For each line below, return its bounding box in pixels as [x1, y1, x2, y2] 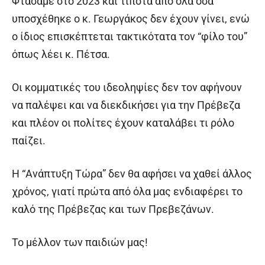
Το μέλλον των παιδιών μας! [12, 236, 148, 249]
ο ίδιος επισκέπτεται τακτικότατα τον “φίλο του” [12, 30, 247, 43]
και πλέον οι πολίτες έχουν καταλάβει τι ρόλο [12, 117, 234, 130]
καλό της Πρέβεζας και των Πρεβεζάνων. [12, 203, 216, 216]
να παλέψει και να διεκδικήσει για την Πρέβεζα [12, 99, 240, 112]
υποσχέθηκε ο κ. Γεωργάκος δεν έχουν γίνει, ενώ [12, 12, 250, 25]
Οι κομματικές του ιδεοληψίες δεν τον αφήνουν [12, 81, 242, 94]
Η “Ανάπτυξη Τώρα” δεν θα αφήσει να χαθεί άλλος [12, 167, 252, 180]
